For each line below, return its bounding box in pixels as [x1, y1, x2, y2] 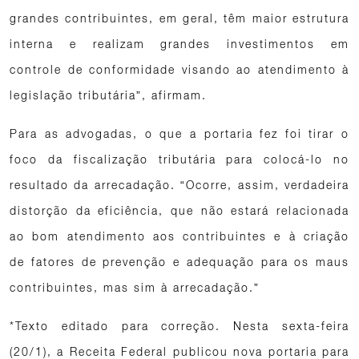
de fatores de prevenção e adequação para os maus [10, 255, 349, 268]
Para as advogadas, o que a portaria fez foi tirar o [10, 127, 349, 140]
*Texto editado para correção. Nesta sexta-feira [10, 319, 349, 333]
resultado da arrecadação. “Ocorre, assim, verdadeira [10, 178, 349, 192]
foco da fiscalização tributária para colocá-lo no [10, 152, 349, 166]
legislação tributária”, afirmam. [10, 88, 207, 102]
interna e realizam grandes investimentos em [10, 37, 349, 50]
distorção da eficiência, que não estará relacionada [10, 204, 349, 217]
